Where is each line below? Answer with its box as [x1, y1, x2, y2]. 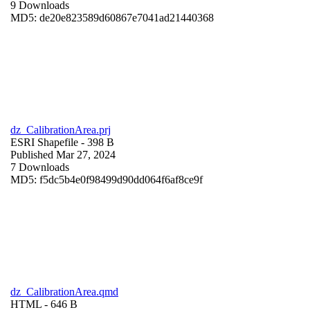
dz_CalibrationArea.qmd [10, 285, 118, 298]
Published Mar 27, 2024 [10, 148, 116, 161]
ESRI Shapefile [10, 136, 78, 148]
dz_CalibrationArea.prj [10, 123, 111, 136]
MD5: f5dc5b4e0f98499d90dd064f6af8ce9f [10, 173, 203, 185]
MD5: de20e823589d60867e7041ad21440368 [10, 11, 214, 24]
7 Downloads [10, 161, 69, 173]
